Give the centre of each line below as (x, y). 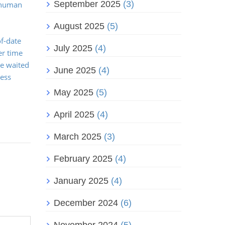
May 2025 (74, 93)
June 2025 (75, 71)
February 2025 (83, 159)
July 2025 (73, 48)
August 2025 (79, 26)
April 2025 (74, 115)
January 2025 (81, 181)
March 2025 (78, 137)
